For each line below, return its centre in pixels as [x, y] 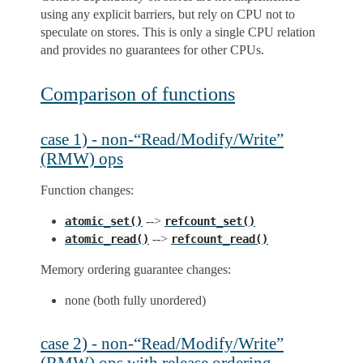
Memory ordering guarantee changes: [136, 269]
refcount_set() [210, 221]
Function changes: [87, 190]
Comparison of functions [138, 94]
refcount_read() [220, 239]
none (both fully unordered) [135, 300]
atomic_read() [107, 239]
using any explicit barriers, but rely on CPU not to [168, 14]
